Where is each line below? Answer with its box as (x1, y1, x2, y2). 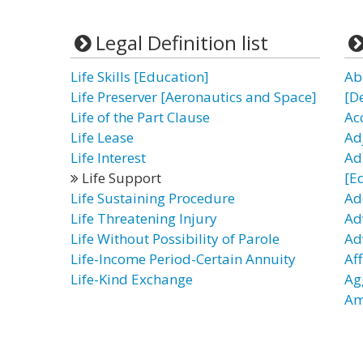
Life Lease (70, 128, 134, 147)
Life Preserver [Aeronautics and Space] (70, 88, 317, 106)
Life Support (79, 169, 161, 187)
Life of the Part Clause (70, 108, 210, 126)
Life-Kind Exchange (70, 270, 193, 288)
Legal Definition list (95, 29, 268, 56)
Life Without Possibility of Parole (70, 229, 280, 248)
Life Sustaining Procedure (70, 189, 235, 207)
